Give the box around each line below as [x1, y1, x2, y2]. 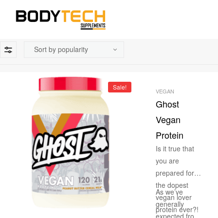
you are [156, 156, 179, 165]
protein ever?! [156, 204, 199, 214]
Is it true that [156, 144, 194, 153]
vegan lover [156, 192, 192, 202]
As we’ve [156, 187, 183, 197]
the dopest [156, 180, 188, 190]
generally [156, 199, 184, 209]
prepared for [156, 168, 194, 178]
